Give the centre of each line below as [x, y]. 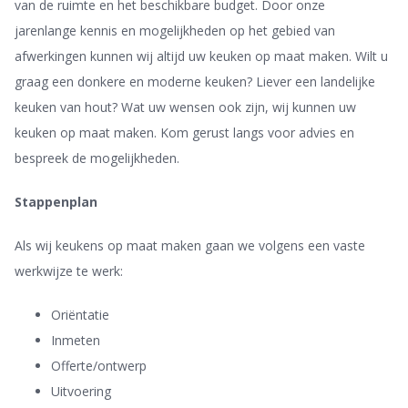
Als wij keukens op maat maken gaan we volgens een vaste [190, 245]
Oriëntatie [81, 315]
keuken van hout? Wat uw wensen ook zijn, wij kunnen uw [186, 107]
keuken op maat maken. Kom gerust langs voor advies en [185, 133]
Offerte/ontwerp [99, 366]
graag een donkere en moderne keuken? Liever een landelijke [195, 82]
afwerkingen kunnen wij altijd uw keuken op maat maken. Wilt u [202, 56]
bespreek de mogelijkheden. [97, 158]
